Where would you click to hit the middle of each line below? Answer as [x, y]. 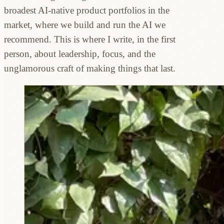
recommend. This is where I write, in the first [90, 39]
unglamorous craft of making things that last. [90, 68]
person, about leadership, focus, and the [80, 53]
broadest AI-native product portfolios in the [87, 10]
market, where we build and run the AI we [85, 24]
